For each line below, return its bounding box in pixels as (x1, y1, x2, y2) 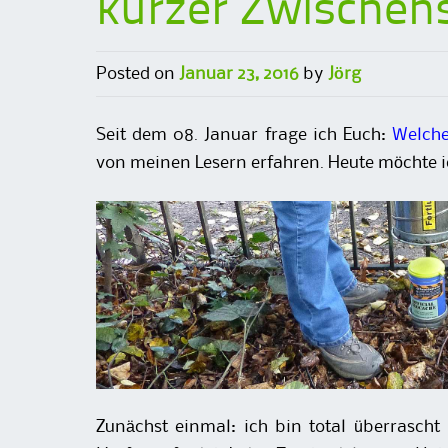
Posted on (96, 66, 179, 83)
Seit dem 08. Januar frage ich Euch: (96, 127, 392, 144)
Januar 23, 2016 (179, 66, 299, 83)
